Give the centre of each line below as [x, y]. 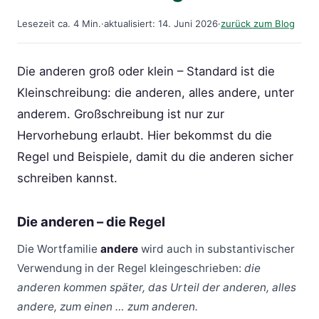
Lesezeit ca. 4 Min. [59, 24]
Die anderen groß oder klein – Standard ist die [146, 72]
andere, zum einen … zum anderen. [108, 306]
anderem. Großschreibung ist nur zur [121, 114]
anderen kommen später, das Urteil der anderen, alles [157, 287]
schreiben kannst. [67, 178]
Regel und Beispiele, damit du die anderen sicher [155, 157]
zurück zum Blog [258, 24]
